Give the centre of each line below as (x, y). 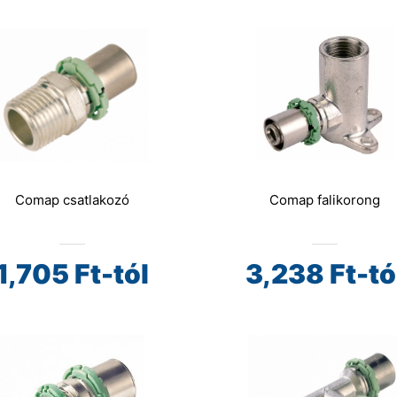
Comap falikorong (324, 200)
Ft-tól (109, 273)
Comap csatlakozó (72, 200)
